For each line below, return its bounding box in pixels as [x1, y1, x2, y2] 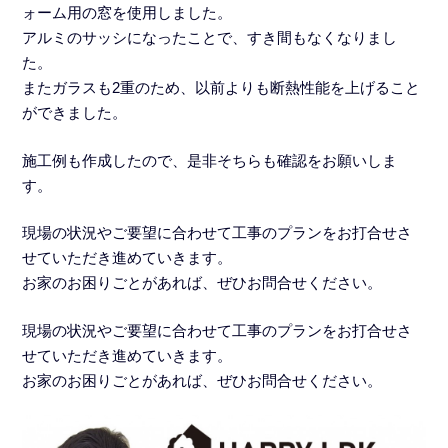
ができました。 [22, 104, 128, 122]
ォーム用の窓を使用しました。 [22, 4, 233, 22]
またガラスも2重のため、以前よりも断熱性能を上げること [22, 79, 421, 97]
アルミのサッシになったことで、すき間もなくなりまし [22, 29, 398, 47]
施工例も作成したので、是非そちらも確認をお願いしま [22, 151, 398, 169]
